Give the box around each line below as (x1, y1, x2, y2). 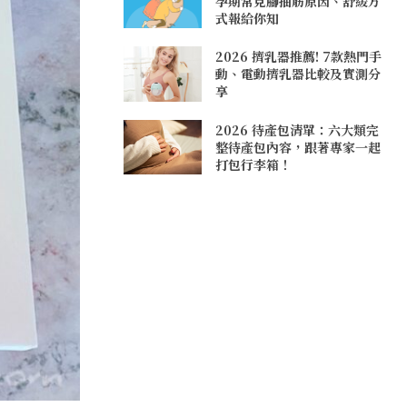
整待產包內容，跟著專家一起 (215, 137, 382, 156)
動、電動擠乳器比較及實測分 (215, 65, 382, 84)
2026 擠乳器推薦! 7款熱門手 (215, 47, 382, 66)
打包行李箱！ (215, 154, 293, 174)
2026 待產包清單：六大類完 (215, 120, 380, 139)
